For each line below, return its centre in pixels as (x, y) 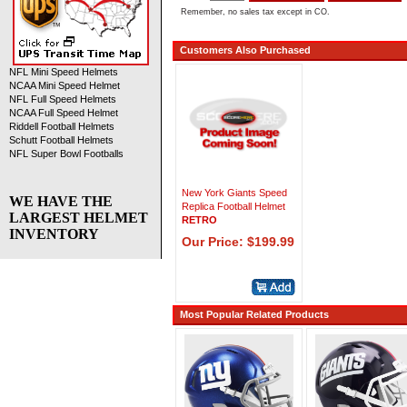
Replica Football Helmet (233, 206)
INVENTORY (54, 234)
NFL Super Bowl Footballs (66, 154)
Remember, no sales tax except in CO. (255, 12)
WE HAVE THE (61, 202)
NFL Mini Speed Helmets (64, 72)
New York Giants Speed (234, 193)
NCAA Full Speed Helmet (64, 113)
